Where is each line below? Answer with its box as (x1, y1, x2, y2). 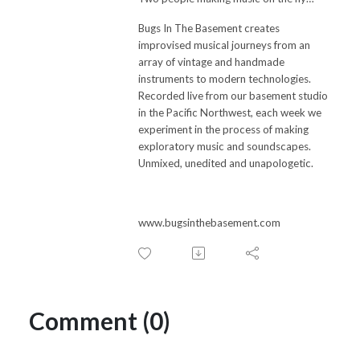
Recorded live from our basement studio (138, 88, 328, 102)
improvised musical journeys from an (138, 38, 310, 51)
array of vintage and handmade (138, 55, 284, 68)
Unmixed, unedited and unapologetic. (138, 156, 313, 170)
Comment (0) (29, 305, 170, 335)
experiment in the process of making (138, 122, 309, 136)
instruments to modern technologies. (138, 72, 311, 85)
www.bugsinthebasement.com (138, 215, 280, 229)
